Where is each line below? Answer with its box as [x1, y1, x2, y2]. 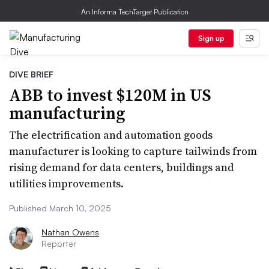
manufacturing [9, 101, 125, 124]
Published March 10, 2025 [9, 203, 111, 213]
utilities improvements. [9, 176, 124, 191]
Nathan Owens [41, 227, 99, 237]
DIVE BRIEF [9, 69, 53, 79]
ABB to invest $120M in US [9, 83, 211, 106]
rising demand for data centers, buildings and [9, 160, 234, 175]
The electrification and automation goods [9, 127, 213, 142]
